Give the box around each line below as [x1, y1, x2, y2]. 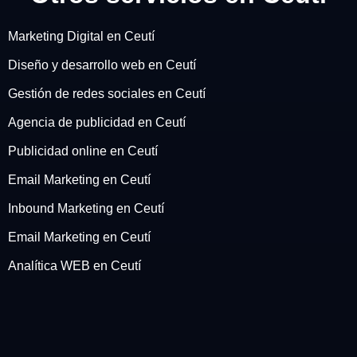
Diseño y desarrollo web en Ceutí [8, 57, 196, 72]
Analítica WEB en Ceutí [8, 258, 141, 273]
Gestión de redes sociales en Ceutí [8, 86, 206, 100]
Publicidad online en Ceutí [8, 143, 158, 158]
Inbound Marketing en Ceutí [8, 201, 164, 215]
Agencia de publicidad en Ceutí [8, 115, 186, 129]
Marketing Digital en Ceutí [8, 29, 155, 43]
